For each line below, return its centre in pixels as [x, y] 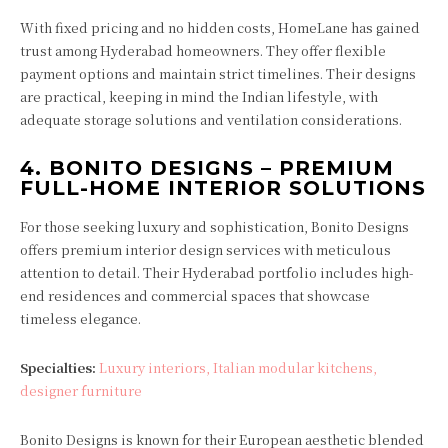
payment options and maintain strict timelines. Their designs [218, 73]
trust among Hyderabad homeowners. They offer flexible [203, 50]
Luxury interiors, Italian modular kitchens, [238, 367]
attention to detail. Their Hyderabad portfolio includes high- [217, 272]
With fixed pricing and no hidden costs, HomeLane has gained [220, 27]
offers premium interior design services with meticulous [205, 249]
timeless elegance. [80, 318]
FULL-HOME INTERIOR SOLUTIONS [223, 187]
